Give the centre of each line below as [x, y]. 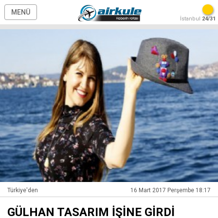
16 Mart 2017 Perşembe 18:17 [171, 190]
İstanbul [191, 19]
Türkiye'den [23, 190]
